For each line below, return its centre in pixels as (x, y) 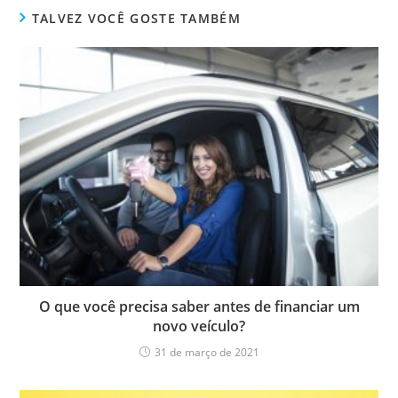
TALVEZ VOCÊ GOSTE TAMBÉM (136, 19)
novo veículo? (199, 326)
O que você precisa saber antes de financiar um (199, 307)
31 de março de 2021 (207, 353)
